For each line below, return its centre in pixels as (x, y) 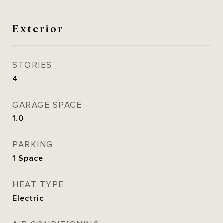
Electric (28, 198)
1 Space (28, 158)
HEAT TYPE (38, 185)
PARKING (33, 145)
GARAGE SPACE (47, 105)
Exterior (38, 28)
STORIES (32, 65)
